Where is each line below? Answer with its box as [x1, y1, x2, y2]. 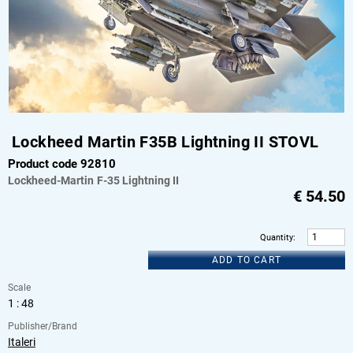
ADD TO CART [211, 254, 282, 266]
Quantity [260, 232, 293, 243]
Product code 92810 [8, 156, 116, 171]
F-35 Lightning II [96, 173, 179, 187]
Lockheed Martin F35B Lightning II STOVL [12, 132, 319, 151]
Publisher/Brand [8, 320, 77, 332]
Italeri [8, 335, 35, 348]
